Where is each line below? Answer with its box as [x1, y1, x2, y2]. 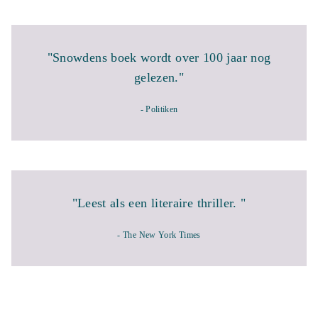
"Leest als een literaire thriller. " [72, 196, 246, 210]
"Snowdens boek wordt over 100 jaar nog [47, 50, 271, 65]
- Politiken [140, 104, 178, 114]
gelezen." [133, 70, 185, 84]
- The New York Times [117, 230, 201, 240]
